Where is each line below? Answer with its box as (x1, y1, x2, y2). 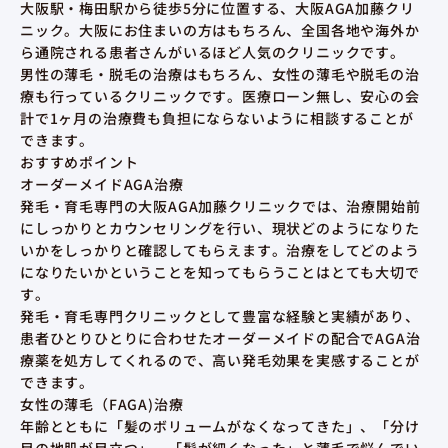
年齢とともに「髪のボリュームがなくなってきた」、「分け (20, 416, 420, 437)
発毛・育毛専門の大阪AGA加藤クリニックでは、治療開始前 (20, 196, 421, 217)
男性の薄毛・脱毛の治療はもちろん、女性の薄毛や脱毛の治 (20, 64, 420, 85)
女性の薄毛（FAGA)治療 (20, 394, 184, 415)
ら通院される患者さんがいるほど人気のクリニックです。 (20, 42, 405, 63)
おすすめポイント (20, 152, 139, 173)
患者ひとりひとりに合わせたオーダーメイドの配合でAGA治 (20, 328, 421, 349)
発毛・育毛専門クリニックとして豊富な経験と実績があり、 (20, 306, 420, 327)
